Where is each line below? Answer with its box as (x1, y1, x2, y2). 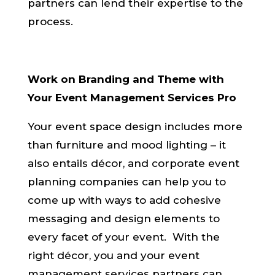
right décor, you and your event (27, 249, 199, 261)
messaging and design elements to (27, 212, 220, 225)
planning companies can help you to (27, 176, 226, 188)
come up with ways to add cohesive (27, 194, 221, 206)
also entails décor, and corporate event (27, 157, 239, 169)
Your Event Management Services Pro (27, 91, 236, 104)
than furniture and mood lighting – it (27, 139, 226, 151)
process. (27, 15, 73, 28)
